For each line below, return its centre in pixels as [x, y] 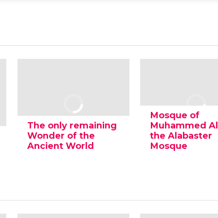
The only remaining [72, 126]
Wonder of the [61, 136]
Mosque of [175, 115]
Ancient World [60, 146]
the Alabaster [181, 136]
